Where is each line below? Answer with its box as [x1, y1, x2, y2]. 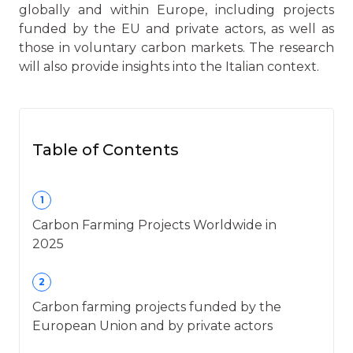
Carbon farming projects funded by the [32, 299, 281, 315]
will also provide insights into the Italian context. [19, 59, 319, 75]
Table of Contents [32, 140, 179, 160]
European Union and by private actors [32, 318, 273, 334]
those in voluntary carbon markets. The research [19, 40, 334, 56]
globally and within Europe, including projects [19, 2, 334, 18]
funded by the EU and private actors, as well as [19, 21, 334, 37]
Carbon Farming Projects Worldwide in [32, 217, 277, 233]
